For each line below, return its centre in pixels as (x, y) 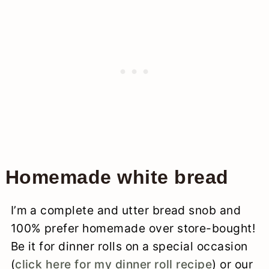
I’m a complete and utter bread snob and (126, 210)
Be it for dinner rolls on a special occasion (129, 246)
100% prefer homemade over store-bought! (133, 228)
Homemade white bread (117, 177)
